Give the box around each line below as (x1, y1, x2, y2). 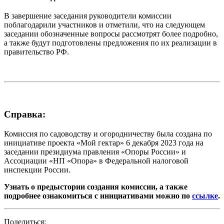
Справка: (4, 109, 45, 120)
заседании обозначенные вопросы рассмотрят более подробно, (4, 29, 218, 38)
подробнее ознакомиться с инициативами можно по (4, 191, 192, 200)
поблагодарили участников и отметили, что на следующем (4, 20, 205, 29)
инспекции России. (4, 165, 70, 174)
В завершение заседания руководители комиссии (4, 11, 171, 20)
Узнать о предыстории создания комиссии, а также (4, 182, 187, 191)
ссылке (192, 191, 218, 200)
